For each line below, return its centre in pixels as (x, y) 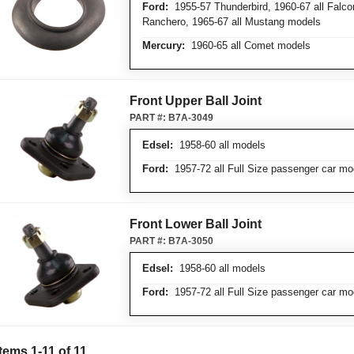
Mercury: (164, 45)
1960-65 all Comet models (248, 45)
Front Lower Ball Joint (196, 224)
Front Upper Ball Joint (196, 101)
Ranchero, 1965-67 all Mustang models (232, 22)
